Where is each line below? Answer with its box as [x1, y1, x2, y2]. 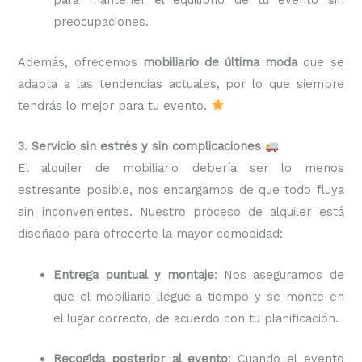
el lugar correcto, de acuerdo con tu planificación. [53, 310, 339, 326]
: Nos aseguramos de [213, 267, 344, 282]
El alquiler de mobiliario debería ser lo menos [18, 161, 344, 176]
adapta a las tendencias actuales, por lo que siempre [18, 77, 344, 92]
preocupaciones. [53, 14, 149, 29]
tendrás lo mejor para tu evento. [18, 99, 212, 114]
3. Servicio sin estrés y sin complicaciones [18, 139, 262, 154]
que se [297, 55, 344, 70]
